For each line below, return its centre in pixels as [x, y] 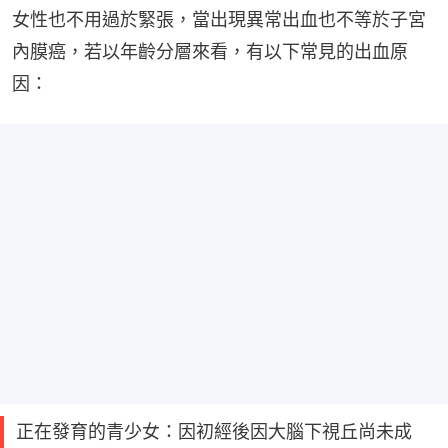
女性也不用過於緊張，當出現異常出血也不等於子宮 [219, 20]
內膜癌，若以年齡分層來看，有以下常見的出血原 [210, 52]
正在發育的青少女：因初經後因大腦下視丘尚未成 [214, 432]
